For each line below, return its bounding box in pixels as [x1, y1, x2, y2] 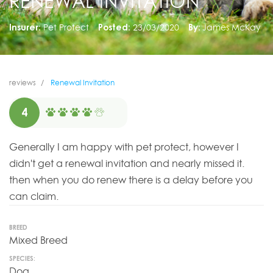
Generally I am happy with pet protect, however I [9, 141, 239, 154]
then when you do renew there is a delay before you [9, 174, 253, 186]
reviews [9, 78, 36, 88]
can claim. [9, 190, 58, 203]
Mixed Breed [9, 234, 68, 247]
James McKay [202, 21, 261, 32]
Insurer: [9, 21, 41, 32]
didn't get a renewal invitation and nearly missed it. [9, 157, 244, 170]
